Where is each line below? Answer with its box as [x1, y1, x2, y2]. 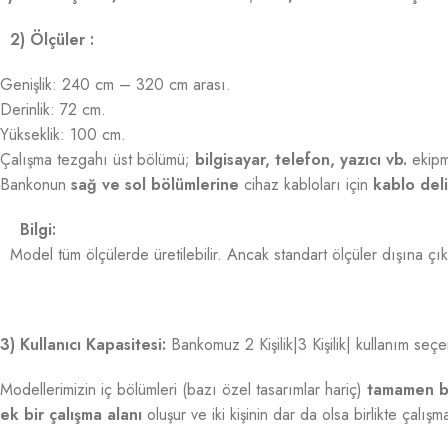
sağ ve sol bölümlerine [71, 173, 239, 196]
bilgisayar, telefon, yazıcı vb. [195, 148, 407, 171]
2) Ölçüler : [10, 28, 94, 51]
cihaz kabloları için [239, 173, 373, 196]
